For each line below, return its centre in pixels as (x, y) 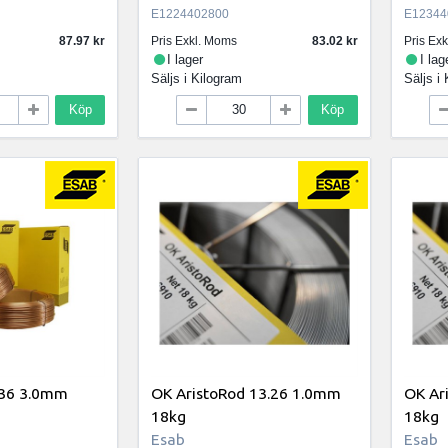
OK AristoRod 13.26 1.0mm (245, 393)
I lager (185, 60)
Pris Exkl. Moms (193, 41)
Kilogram (216, 79)
